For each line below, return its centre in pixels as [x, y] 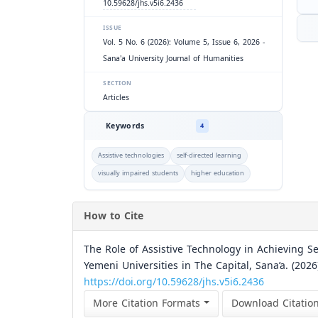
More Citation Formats [148, 303]
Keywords [125, 126]
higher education [218, 173]
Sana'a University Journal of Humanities [173, 59]
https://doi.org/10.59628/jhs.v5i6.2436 [174, 282]
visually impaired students [138, 173]
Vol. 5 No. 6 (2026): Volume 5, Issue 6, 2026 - [184, 42]
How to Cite [114, 216]
